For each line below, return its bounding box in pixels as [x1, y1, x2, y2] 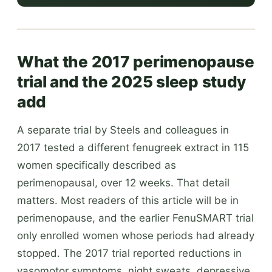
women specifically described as [17, 158, 176, 171]
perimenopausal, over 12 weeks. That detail [17, 176, 229, 189]
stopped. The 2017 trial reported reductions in [17, 246, 242, 259]
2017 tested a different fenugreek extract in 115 [17, 141, 249, 154]
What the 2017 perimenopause [17, 52, 254, 71]
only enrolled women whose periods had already [17, 229, 254, 242]
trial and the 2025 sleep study [17, 72, 246, 91]
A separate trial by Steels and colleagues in [17, 123, 229, 136]
